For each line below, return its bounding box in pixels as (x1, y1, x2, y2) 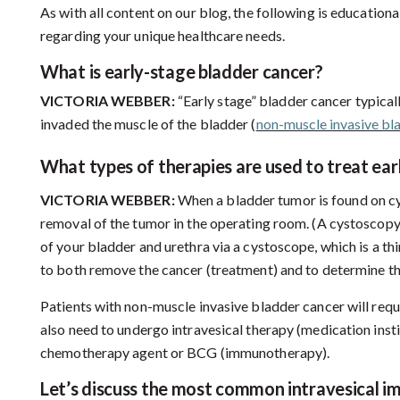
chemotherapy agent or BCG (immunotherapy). (40, 344, 330, 362)
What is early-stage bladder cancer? (40, 61, 323, 83)
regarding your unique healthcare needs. (40, 27, 285, 45)
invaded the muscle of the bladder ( (40, 115, 256, 133)
